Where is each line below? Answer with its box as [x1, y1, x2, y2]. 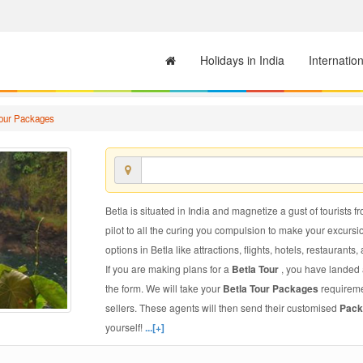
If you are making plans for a [105, 262, 232, 275]
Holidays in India [200, 52, 284, 68]
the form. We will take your [105, 281, 223, 295]
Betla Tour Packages [222, 281, 321, 296]
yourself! [105, 320, 145, 334]
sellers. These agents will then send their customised [105, 301, 340, 314]
